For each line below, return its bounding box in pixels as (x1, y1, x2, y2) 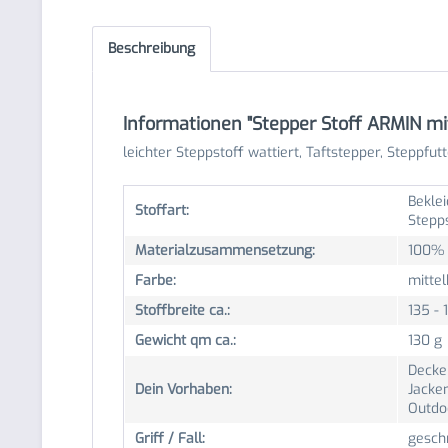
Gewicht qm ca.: (135, 331, 236, 350)
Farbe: (135, 271, 176, 290)
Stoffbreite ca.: (135, 301, 230, 320)
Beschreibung (108, 39, 195, 58)
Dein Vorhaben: (135, 380, 232, 399)
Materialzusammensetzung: (135, 241, 315, 260)
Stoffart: (135, 201, 189, 220)
